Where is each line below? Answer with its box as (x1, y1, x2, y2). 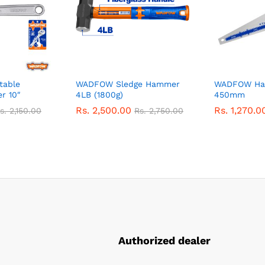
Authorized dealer (118, 234, 211, 247)
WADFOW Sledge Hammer (76, 79, 180, 89)
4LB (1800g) (76, 90, 123, 99)
